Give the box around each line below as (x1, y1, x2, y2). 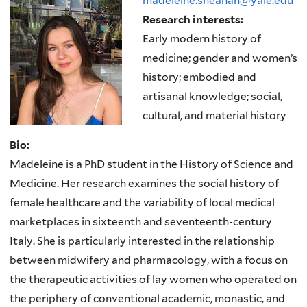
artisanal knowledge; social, (143, 89, 282, 103)
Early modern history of (143, 32, 261, 45)
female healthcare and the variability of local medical (10, 196, 275, 210)
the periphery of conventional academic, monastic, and (10, 292, 285, 306)
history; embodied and (143, 70, 256, 84)
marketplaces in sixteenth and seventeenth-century (10, 215, 272, 229)
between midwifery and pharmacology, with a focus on (10, 254, 288, 267)
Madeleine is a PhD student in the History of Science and (10, 158, 293, 171)
